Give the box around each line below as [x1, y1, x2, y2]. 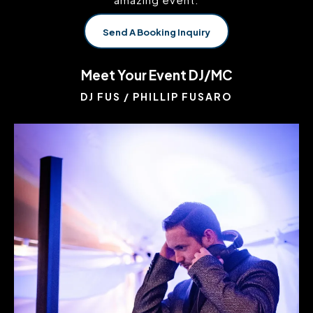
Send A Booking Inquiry [103, 27, 210, 38]
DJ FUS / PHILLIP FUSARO [80, 90, 233, 103]
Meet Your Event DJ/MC [80, 66, 233, 83]
